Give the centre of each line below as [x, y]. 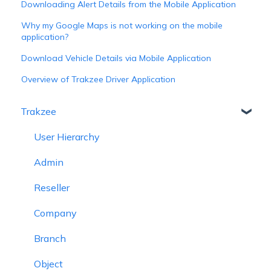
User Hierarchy [67, 136]
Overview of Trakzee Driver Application [99, 79]
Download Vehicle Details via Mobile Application [116, 58]
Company [55, 213]
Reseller [52, 187]
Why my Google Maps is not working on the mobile [122, 25]
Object [48, 263]
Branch [50, 238]
